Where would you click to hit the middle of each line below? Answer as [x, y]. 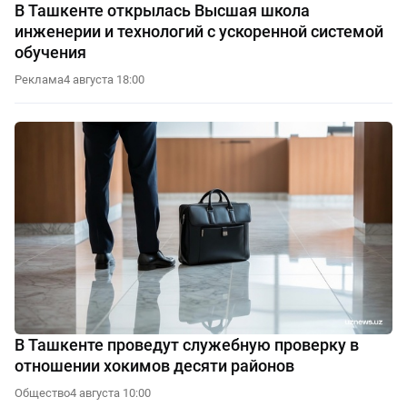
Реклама [39, 80]
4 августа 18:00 [104, 80]
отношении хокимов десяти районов [154, 366]
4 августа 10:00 [110, 393]
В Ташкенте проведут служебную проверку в [187, 345]
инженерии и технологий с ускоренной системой [199, 32]
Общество [42, 393]
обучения [50, 53]
